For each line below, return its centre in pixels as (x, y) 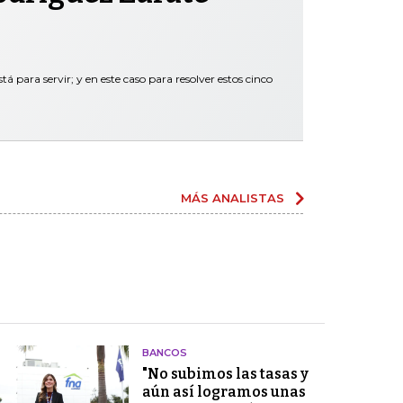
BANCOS (164, 352)
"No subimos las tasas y (225, 373)
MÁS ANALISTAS (233, 197)
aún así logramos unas (224, 391)
